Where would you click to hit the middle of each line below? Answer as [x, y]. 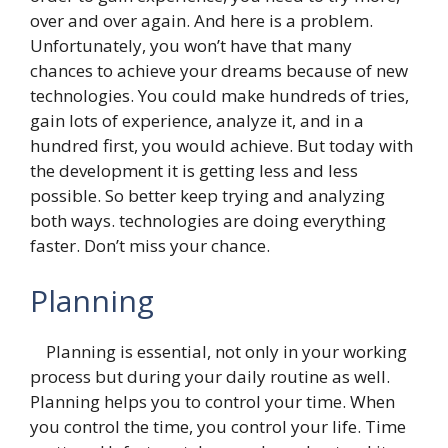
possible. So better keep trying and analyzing [207, 195]
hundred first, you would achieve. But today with [221, 145]
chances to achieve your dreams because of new [219, 70]
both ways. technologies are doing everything [208, 220]
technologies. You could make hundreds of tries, [219, 95]
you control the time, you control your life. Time [218, 426]
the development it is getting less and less [194, 170]
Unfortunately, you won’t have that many [191, 45]
